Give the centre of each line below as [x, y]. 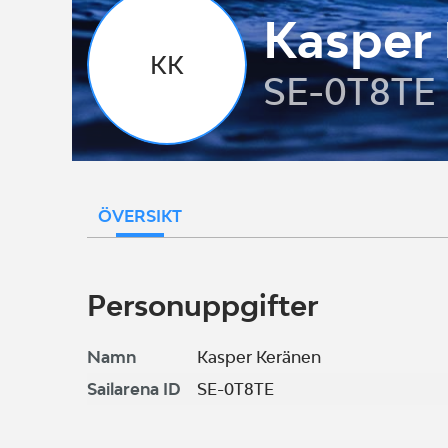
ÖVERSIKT [140, 216]
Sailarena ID [134, 389]
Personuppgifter [202, 305]
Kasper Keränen [259, 357]
